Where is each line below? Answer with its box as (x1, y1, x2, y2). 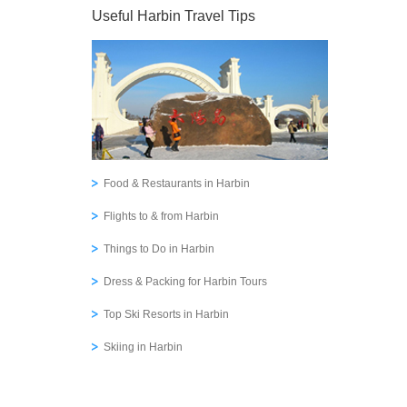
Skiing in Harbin (104, 341, 183, 353)
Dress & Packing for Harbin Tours (104, 275, 267, 288)
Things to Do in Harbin (104, 243, 214, 255)
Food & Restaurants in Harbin (104, 177, 250, 190)
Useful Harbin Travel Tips (92, 8, 255, 24)
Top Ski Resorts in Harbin (104, 308, 229, 321)
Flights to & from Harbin (104, 210, 219, 223)
